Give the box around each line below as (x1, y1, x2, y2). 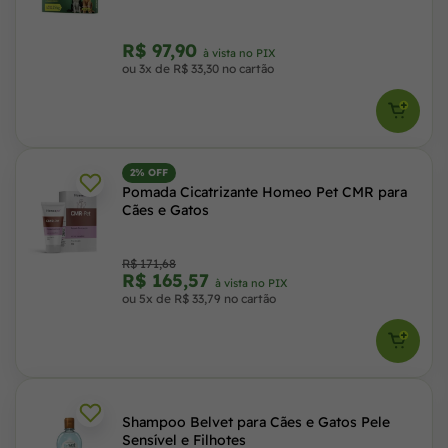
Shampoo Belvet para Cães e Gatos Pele (122, 413, 390, 431)
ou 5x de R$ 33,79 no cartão (122, 291, 276, 306)
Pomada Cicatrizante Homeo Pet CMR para (122, 183, 407, 201)
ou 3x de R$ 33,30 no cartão (122, 61, 274, 76)
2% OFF (130, 166, 168, 179)
